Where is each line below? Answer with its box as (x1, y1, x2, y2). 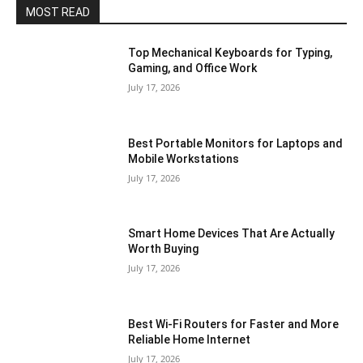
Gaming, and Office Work (128, 62, 258, 75)
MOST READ (26, 6, 90, 19)
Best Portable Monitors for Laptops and (128, 136, 344, 150)
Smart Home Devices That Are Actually (128, 227, 335, 241)
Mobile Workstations (128, 152, 240, 165)
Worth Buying (128, 242, 199, 256)
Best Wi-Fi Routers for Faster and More (128, 318, 340, 331)
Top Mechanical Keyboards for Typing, (128, 46, 333, 60)
